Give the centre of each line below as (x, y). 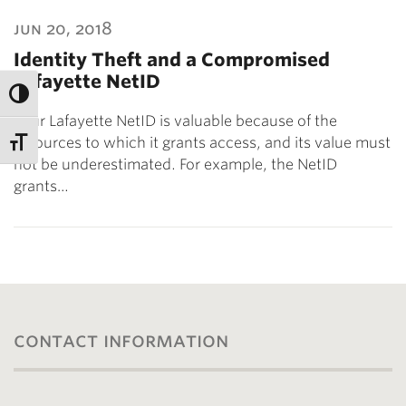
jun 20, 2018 (63, 29)
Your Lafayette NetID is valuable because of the (175, 121)
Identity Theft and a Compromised (172, 60)
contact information (121, 340)
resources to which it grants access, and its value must (202, 143)
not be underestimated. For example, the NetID (175, 164)
